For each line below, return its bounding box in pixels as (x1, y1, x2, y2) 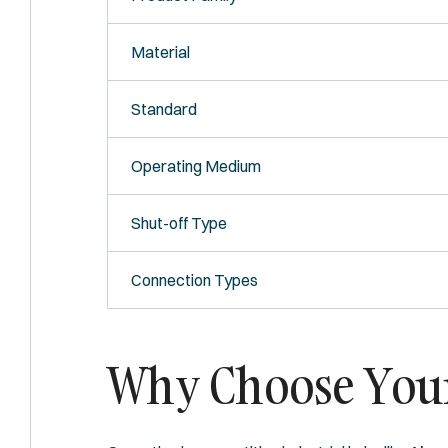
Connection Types (130, 269, 258, 290)
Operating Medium (130, 155, 261, 176)
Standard (130, 98, 197, 119)
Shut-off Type (130, 212, 227, 233)
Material (130, 41, 190, 62)
